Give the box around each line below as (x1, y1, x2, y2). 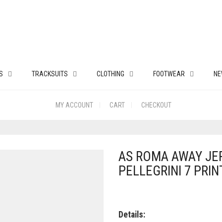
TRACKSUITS (31, 69, 68, 78)
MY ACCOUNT (55, 101, 93, 109)
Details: (118, 209, 145, 220)
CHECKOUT (141, 101, 171, 109)
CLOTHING (96, 69, 124, 78)
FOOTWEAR (153, 69, 185, 78)
